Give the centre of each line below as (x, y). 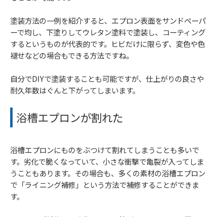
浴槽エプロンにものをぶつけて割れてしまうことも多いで (105, 149)
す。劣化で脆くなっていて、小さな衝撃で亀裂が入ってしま (107, 161)
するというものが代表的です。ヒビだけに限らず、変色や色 (108, 43)
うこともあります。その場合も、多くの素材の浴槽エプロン (108, 173)
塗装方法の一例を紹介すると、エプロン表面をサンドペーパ (108, 20)
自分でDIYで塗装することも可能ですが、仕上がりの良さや (107, 78)
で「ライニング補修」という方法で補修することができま (105, 184)
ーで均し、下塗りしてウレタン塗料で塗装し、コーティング (108, 32)
